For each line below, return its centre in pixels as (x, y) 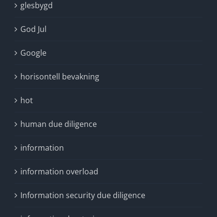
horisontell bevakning (60, 77)
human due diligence (59, 124)
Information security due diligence (83, 195)
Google (33, 53)
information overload (59, 171)
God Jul (33, 29)
